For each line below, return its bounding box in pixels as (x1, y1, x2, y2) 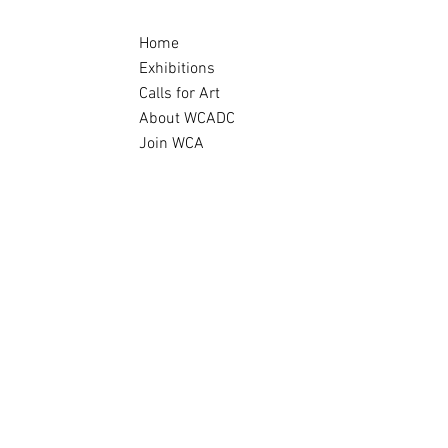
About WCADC (139, 109, 235, 129)
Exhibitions (139, 59, 215, 79)
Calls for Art (139, 84, 220, 104)
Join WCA (139, 134, 204, 154)
